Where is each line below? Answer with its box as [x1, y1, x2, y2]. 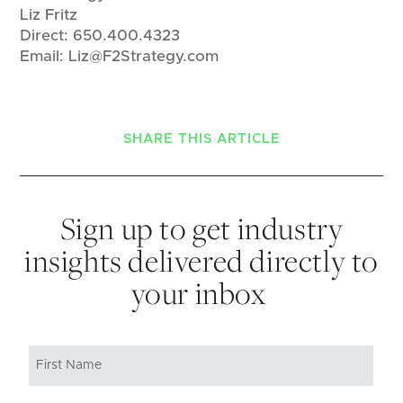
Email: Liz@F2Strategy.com [20, 49, 219, 64]
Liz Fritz [20, 7, 78, 22]
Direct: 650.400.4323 [20, 28, 181, 43]
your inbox [130, 272, 273, 314]
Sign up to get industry [59, 207, 344, 249]
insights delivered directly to [23, 239, 379, 282]
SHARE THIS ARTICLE [122, 132, 281, 146]
